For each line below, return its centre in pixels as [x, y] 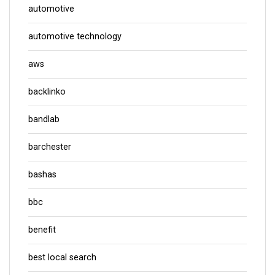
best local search [62, 258]
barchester [50, 147]
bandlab [44, 120]
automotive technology [75, 37]
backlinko [47, 92]
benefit [42, 230]
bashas [42, 175]
